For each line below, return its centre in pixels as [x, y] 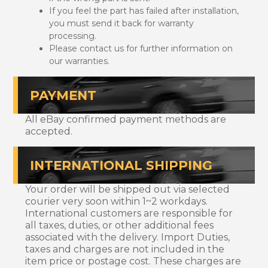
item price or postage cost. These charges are [133, 261]
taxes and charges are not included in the [125, 249]
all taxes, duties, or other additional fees [119, 225]
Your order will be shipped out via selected [127, 189]
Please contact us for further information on [141, 48]
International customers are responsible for [129, 213]
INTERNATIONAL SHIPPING [121, 165]
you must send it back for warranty [121, 23]
